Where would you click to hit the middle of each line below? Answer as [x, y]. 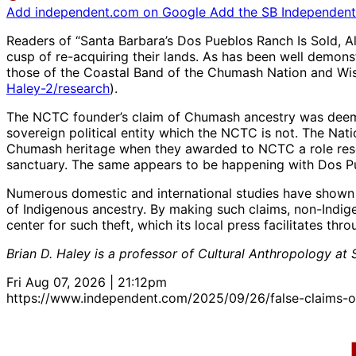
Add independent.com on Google [108, 12]
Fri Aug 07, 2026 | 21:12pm [87, 282]
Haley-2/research [58, 89]
